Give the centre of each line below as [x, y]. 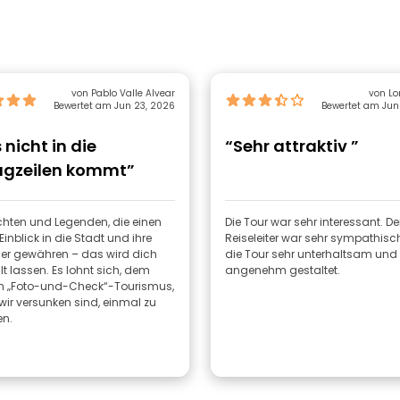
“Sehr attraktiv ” [292, 146]
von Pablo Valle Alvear [123, 93]
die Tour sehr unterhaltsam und [311, 254]
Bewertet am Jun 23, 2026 [114, 106]
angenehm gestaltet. [283, 270]
